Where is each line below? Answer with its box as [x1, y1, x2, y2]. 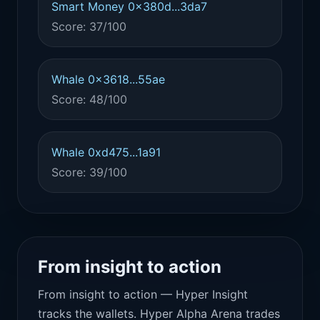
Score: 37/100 [51, 19, 126, 34]
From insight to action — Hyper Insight [38, 287, 248, 301]
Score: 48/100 [51, 92, 127, 106]
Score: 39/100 [51, 165, 127, 179]
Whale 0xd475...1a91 [51, 145, 161, 159]
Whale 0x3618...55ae [51, 72, 165, 86]
